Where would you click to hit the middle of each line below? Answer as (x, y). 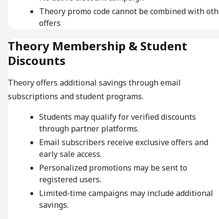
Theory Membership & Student (98, 46)
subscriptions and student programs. (76, 97)
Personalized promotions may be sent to (113, 168)
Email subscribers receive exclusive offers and (124, 142)
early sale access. (70, 154)
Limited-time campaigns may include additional (126, 193)
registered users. (70, 180)
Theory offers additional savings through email (94, 83)
